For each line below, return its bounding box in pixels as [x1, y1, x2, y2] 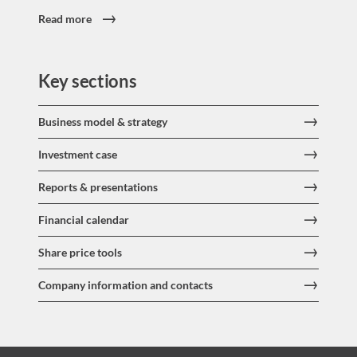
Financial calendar [38, 213, 129, 226]
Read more [38, 12, 92, 25]
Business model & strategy [38, 115, 167, 128]
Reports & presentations [38, 180, 158, 194]
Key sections [38, 70, 137, 92]
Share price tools [38, 245, 122, 259]
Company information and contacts [38, 278, 213, 292]
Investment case [38, 147, 117, 161]
